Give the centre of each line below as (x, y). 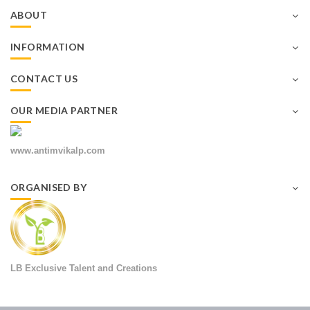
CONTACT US (44, 79)
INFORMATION (48, 47)
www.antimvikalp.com (58, 151)
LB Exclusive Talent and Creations (84, 268)
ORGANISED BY (49, 187)
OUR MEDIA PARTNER (64, 110)
